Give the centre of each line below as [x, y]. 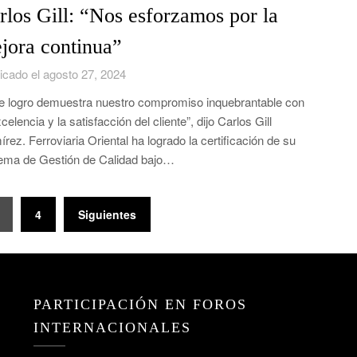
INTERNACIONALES [112, 328]
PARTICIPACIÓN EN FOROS [140, 304]
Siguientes [107, 214]
